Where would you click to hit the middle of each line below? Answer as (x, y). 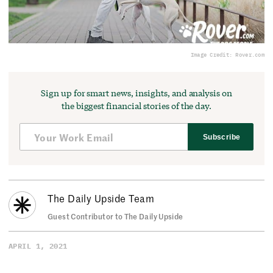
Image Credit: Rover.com (227, 55)
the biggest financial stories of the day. (136, 106)
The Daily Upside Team (101, 198)
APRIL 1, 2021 (38, 246)
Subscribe (222, 137)
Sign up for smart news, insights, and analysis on (136, 93)
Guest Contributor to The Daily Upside (115, 216)
